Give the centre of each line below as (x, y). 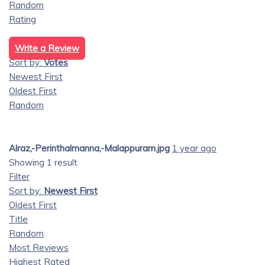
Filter (19, 177)
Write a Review (47, 48)
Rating (22, 19)
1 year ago (194, 148)
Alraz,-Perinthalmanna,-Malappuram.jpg (89, 148)
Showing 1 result (43, 162)
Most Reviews (39, 248)
